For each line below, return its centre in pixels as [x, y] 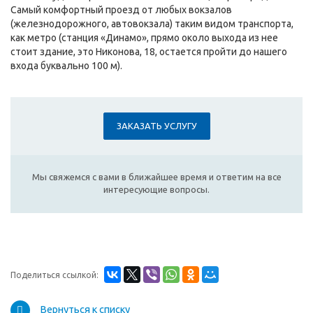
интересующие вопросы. [156, 190]
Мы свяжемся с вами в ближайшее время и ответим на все [156, 177]
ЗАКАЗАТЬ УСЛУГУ [156, 126]
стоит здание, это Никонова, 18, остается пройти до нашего [149, 52]
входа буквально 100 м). [66, 66]
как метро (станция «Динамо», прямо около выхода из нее [144, 38]
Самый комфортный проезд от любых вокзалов [121, 10]
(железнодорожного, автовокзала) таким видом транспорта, [152, 24]
